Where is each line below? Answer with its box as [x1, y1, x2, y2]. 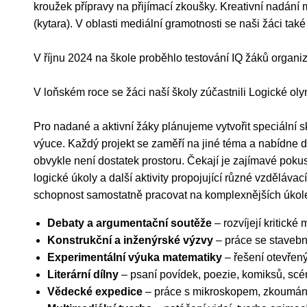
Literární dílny [47, 268, 119, 280]
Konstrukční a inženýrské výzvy [47, 234, 213, 246]
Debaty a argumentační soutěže [47, 217, 212, 229]
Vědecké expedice [47, 285, 143, 297]
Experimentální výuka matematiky [47, 251, 222, 263]
